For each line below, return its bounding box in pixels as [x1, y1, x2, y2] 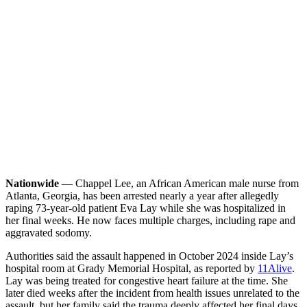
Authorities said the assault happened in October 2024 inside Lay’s [5, 249, 293, 262]
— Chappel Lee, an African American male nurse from [59, 177, 299, 189]
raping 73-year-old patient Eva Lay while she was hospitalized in [5, 201, 286, 214]
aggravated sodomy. [5, 226, 92, 238]
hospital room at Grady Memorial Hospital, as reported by [5, 262, 258, 274]
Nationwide [5, 177, 59, 189]
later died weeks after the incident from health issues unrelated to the [5, 286, 299, 299]
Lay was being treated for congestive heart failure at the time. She [5, 274, 288, 286]
